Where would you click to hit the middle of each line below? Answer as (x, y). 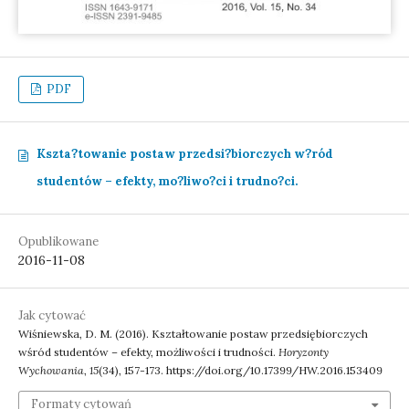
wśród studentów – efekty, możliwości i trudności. (148, 351)
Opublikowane (58, 241)
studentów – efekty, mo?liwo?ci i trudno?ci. (167, 181)
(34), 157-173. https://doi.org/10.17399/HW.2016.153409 (241, 370)
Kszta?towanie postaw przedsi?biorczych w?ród (185, 153)
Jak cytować (52, 315)
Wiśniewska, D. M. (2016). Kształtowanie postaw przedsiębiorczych (193, 333)
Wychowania (51, 370)
